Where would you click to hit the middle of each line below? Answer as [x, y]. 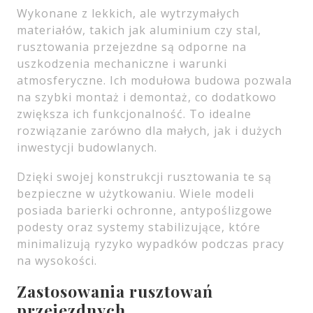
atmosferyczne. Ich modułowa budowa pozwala [154, 80]
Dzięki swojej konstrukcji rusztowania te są [144, 177]
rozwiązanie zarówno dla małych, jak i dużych [150, 131]
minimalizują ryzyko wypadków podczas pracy [151, 244]
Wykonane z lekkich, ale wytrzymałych [128, 13]
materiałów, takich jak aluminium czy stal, [139, 30]
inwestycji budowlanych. [87, 147]
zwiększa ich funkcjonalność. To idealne [134, 114]
